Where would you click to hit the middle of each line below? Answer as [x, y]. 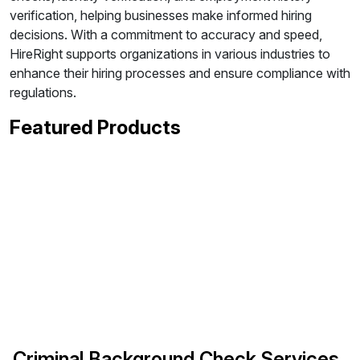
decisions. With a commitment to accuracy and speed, [166, 35]
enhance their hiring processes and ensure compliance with [180, 73]
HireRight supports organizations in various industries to [170, 54]
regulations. [43, 92]
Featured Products [95, 127]
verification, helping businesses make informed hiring [161, 15]
